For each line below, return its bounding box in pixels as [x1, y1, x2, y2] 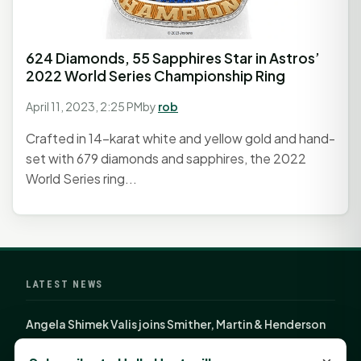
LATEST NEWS [26, 277, 104, 290]
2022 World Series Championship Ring [26, 66, 285, 85]
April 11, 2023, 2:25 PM [26, 98, 143, 114]
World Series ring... [26, 169, 137, 187]
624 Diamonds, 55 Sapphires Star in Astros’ [26, 48, 320, 67]
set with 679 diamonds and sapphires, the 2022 [26, 149, 306, 167]
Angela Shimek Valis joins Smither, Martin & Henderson [26, 316, 326, 331]
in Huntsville [26, 336, 93, 351]
